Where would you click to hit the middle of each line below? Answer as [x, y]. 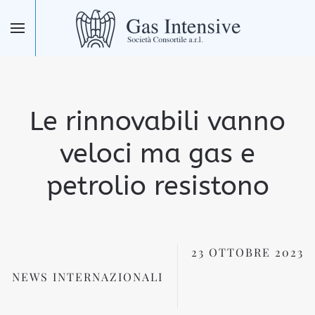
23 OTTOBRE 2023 [247, 252]
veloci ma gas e [157, 154]
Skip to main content [93, 35]
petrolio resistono [157, 186]
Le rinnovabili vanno [157, 121]
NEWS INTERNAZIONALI [87, 276]
